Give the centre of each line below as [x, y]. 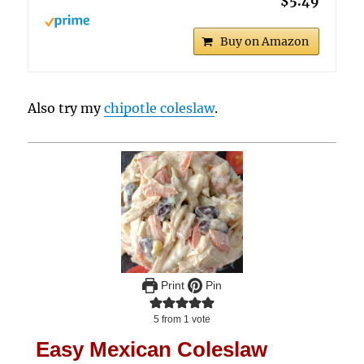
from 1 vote [185, 320]
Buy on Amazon [264, 42]
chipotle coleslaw [160, 108]
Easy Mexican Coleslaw [152, 350]
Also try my [66, 108]
